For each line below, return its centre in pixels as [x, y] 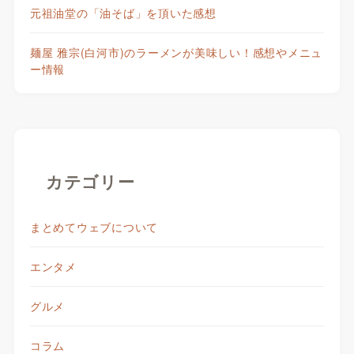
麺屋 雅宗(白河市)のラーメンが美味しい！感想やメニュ [176, 52]
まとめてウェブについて [94, 227]
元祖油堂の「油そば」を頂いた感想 [123, 12]
